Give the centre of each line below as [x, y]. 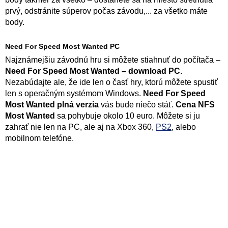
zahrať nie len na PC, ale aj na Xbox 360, [80, 127]
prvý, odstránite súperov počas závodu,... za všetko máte [106, 11]
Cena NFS [195, 105]
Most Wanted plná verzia [52, 105]
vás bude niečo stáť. [137, 105]
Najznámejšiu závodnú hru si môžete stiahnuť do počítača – [113, 60]
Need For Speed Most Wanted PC [62, 46]
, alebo [184, 127]
